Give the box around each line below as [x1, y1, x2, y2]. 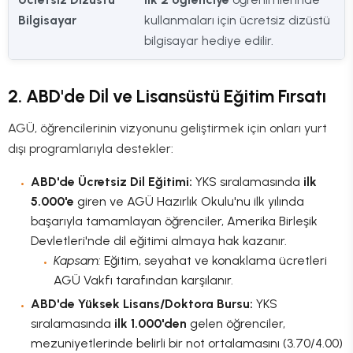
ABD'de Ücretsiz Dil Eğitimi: [30, 174, 192, 190]
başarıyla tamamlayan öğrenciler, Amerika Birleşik [30, 214, 318, 229]
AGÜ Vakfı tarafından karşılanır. [53, 273, 233, 288]
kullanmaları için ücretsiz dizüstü [144, 12, 330, 28]
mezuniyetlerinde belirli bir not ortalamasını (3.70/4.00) [30, 335, 343, 351]
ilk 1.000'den [113, 315, 187, 331]
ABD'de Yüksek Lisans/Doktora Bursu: [30, 295, 253, 311]
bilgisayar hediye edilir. [144, 32, 273, 48]
